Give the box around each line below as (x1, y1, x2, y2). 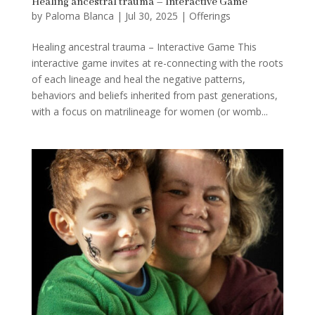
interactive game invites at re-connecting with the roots (31, 56, 283, 70)
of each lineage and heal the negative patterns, (31, 72, 245, 86)
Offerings (188, 8, 231, 22)
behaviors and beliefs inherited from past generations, (31, 88, 278, 102)
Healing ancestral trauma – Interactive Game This (31, 39, 257, 53)
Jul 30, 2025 (124, 8, 178, 22)
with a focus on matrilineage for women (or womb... (31, 104, 268, 118)
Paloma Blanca (44, 8, 114, 22)
